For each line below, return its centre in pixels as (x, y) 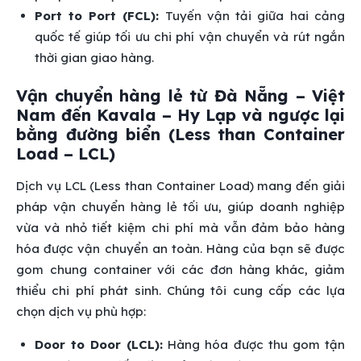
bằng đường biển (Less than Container (180, 135)
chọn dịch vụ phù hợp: (81, 312)
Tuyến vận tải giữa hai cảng (252, 15)
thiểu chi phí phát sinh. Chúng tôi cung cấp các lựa (180, 291)
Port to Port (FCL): (97, 15)
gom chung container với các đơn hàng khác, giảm (180, 270)
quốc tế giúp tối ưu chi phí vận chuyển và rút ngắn (189, 36)
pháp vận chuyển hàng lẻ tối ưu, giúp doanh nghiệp (180, 207)
